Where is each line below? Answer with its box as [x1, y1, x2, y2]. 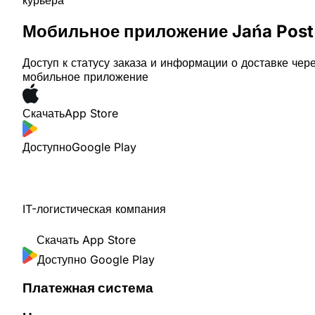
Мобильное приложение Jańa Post [22, 21, 314, 42]
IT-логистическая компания [22, 202, 166, 217]
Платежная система [22, 279, 153, 296]
